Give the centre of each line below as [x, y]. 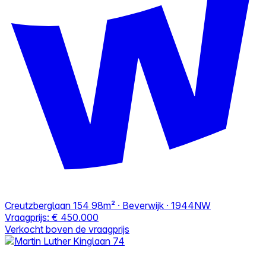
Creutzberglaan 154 [47, 205]
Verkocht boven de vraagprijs [67, 229]
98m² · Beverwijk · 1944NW [151, 205]
